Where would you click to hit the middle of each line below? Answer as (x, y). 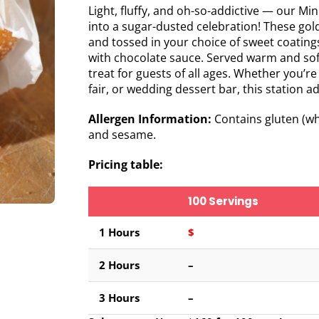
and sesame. (122, 135)
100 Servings (223, 202)
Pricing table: (127, 165)
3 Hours (119, 298)
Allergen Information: (150, 119)
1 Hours (119, 232)
